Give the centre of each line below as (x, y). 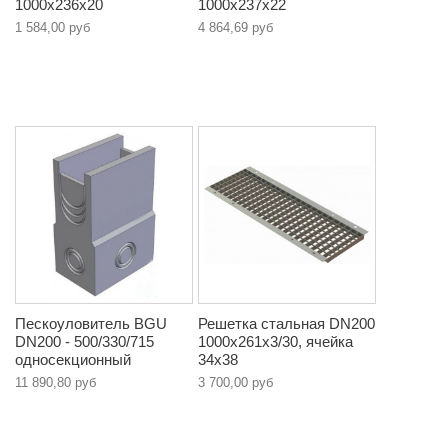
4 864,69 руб (235, 28)
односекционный (73, 360)
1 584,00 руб (52, 28)
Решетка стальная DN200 (286, 324)
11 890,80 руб (55, 383)
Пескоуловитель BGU (91, 324)
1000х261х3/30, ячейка (275, 342)
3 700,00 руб (235, 383)
